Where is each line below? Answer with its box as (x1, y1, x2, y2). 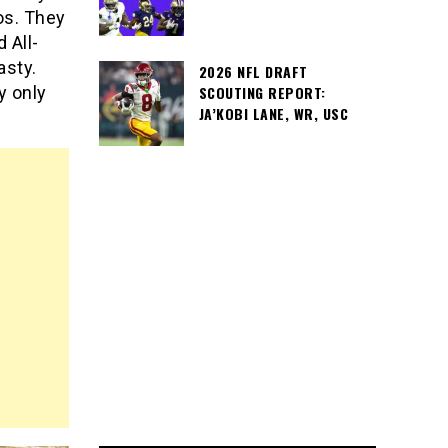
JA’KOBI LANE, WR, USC (198, 103, 348, 124)
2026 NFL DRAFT (198, 61, 308, 82)
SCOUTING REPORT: (198, 82, 326, 103)
